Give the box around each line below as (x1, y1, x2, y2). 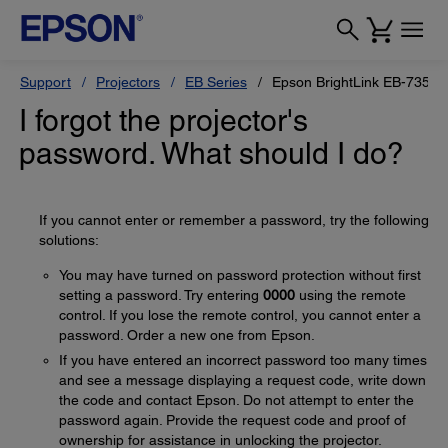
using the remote (295, 287, 406, 303)
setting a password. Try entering (59, 287, 263, 303)
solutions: (39, 232, 99, 248)
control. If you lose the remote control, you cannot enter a (59, 307, 421, 323)
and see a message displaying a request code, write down (59, 372, 426, 388)
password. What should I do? (19, 136, 404, 171)
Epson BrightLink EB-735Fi (272, 74, 442, 90)
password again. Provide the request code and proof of (59, 412, 406, 428)
